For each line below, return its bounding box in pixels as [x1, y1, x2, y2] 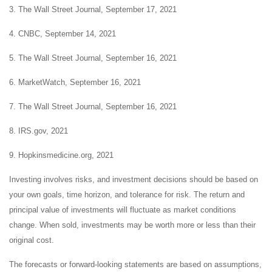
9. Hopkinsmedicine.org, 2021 [9, 150, 114, 160]
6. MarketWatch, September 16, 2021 [9, 77, 141, 87]
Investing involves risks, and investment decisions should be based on [9, 174, 258, 184]
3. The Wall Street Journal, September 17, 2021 [9, 4, 177, 14]
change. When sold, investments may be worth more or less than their [9, 220, 256, 229]
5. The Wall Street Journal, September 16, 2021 [9, 53, 177, 63]
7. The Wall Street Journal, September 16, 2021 [9, 101, 177, 111]
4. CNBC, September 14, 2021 [9, 29, 116, 38]
